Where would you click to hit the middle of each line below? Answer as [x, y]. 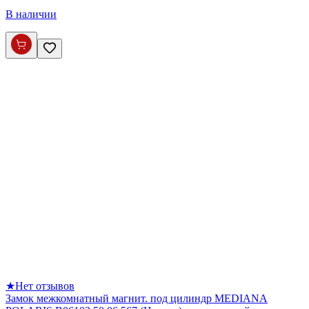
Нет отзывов [45, 286]
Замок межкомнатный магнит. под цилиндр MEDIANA [137, 298]
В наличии [31, 14]
